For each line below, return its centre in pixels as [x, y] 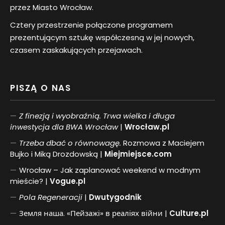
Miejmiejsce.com [138, 154]
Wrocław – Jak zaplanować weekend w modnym [110, 170]
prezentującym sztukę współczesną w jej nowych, [102, 38]
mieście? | [30, 181]
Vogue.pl [68, 181]
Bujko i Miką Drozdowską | [57, 154]
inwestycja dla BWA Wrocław [64, 127]
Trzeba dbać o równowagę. [70, 143]
